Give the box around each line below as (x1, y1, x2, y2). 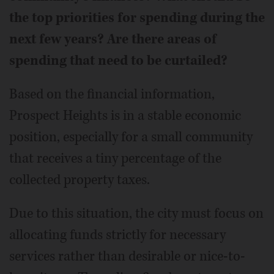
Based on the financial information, (9, 85, 215, 104)
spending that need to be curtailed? (9, 51, 228, 70)
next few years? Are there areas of (9, 30, 217, 49)
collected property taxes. (9, 171, 150, 190)
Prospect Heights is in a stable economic (9, 106, 241, 125)
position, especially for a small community (9, 128, 253, 147)
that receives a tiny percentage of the (9, 149, 221, 168)
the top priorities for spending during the (9, 9, 265, 28)
